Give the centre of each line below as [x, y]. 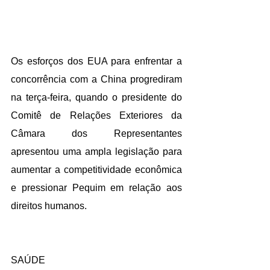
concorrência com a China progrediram [96, 79]
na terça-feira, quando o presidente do [96, 97]
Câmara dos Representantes [96, 133]
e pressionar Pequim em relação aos [96, 187]
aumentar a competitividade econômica [96, 169]
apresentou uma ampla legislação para [96, 151]
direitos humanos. [49, 206]
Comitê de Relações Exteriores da [96, 115]
